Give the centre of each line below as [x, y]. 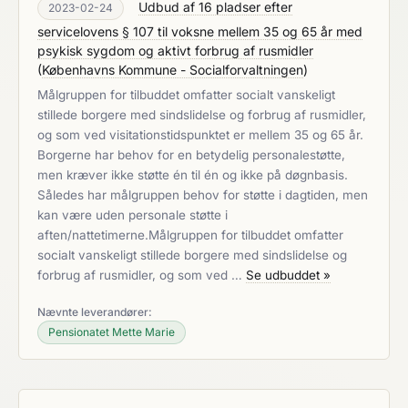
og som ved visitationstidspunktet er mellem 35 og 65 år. [200, 135]
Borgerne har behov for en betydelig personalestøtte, [191, 155]
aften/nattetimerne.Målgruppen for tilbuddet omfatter [190, 235]
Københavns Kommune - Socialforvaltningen [173, 70]
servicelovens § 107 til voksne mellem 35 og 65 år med [200, 31]
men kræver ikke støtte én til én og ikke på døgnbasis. [193, 175]
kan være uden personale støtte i [133, 215]
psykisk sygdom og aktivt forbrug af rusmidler [175, 51]
